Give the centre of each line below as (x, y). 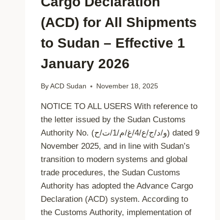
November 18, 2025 (127, 86)
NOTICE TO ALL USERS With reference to (119, 107)
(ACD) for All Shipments (119, 23)
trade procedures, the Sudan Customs (110, 173)
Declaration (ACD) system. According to (114, 199)
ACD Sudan (69, 86)
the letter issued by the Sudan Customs (113, 120)
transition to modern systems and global (114, 160)
